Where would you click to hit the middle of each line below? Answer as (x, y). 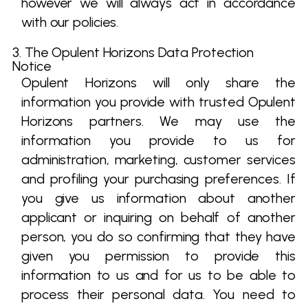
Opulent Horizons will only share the (158, 82)
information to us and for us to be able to (158, 275)
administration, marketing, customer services (158, 159)
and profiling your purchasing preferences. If (158, 179)
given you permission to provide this (158, 256)
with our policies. (70, 22)
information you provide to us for (158, 140)
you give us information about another (158, 198)
